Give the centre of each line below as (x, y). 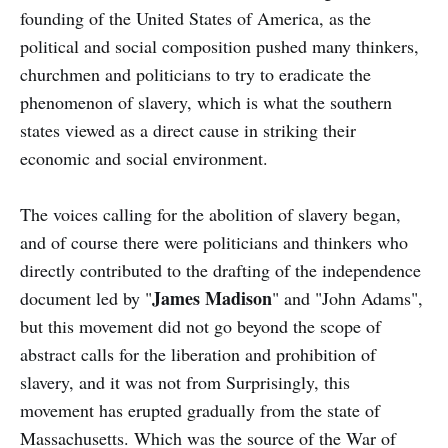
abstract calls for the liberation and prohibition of (198, 353)
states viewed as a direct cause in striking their (188, 129)
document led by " (86, 297)
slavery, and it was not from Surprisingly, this (185, 381)
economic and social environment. (144, 157)
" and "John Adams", (347, 297)
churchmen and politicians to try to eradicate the (195, 73)
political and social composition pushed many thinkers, (219, 45)
